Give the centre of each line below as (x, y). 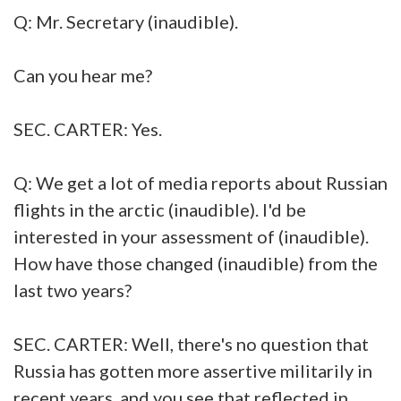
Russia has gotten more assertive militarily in (193, 370)
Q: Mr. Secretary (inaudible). (126, 21)
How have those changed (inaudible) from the (196, 263)
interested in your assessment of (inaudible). (191, 236)
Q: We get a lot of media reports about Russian (200, 182)
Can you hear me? (83, 75)
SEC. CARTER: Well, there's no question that (191, 343)
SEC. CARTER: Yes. (88, 128)
